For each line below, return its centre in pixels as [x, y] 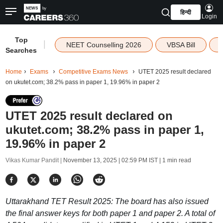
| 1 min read [174, 160]
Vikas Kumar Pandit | [34, 160]
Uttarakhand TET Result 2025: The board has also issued [107, 201]
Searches [21, 50]
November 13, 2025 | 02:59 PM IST [110, 160]
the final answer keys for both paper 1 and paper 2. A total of [110, 213]
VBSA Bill [181, 45]
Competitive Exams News [93, 72]
